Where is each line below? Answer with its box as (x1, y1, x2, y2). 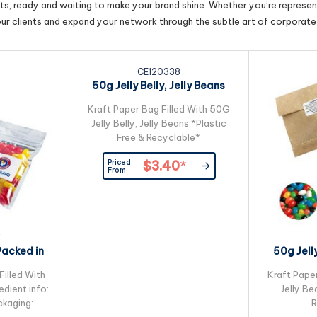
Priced (107, 157, 131, 167)
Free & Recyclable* (117, 132, 200, 143)
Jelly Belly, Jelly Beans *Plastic (91, 117, 226, 129)
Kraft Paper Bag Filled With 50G (87, 103, 230, 115)
